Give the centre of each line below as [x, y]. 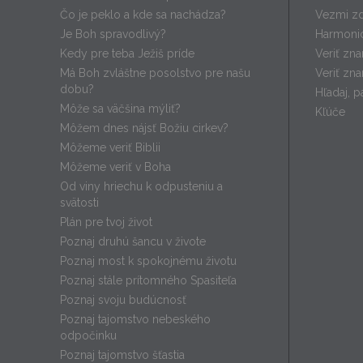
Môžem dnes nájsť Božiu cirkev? [144, 128]
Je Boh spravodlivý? [113, 34]
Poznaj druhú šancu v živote [133, 242]
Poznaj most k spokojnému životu [148, 261]
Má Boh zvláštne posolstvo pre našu [155, 73]
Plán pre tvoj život [106, 222]
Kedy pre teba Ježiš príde [127, 54]
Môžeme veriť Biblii [110, 148]
